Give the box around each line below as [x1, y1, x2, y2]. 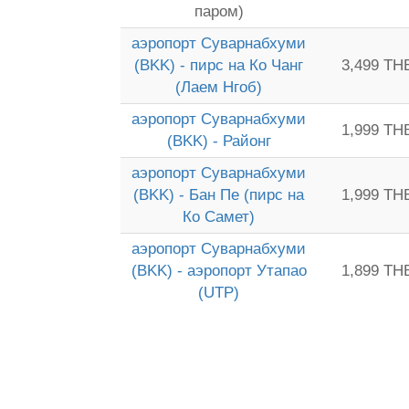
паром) [194, 3, 244, 20]
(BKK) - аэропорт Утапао [131, 262, 307, 279]
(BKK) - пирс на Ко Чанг [134, 57, 303, 74]
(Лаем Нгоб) [175, 79, 262, 96]
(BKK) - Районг [166, 132, 271, 150]
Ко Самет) [183, 208, 255, 225]
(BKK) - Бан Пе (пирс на [133, 186, 304, 204]
